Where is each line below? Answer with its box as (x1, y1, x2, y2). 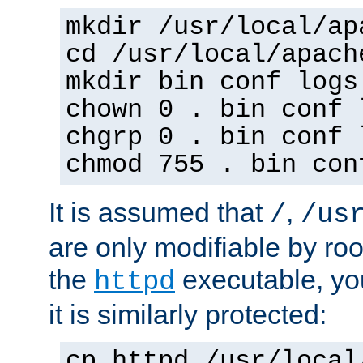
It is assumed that (49, 197, 270, 228)
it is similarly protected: (49, 299, 327, 331)
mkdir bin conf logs (66, 68, 358, 98)
